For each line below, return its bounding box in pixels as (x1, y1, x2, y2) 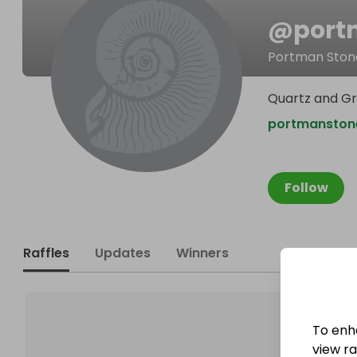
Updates (95, 244, 151, 262)
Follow (284, 178, 328, 197)
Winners (176, 244, 229, 262)
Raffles (23, 244, 69, 262)
